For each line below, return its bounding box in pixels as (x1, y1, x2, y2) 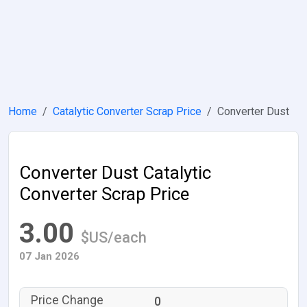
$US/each (81, 229, 147, 246)
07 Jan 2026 (19, 250, 79, 262)
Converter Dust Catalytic (19, 162, 211, 183)
